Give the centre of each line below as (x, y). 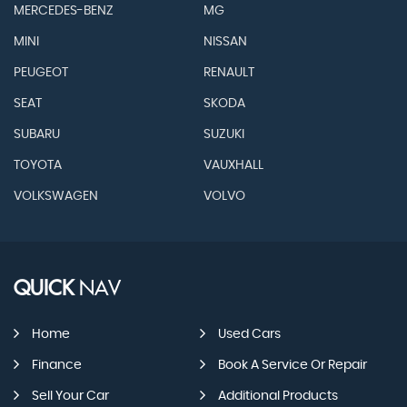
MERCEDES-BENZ (64, 11)
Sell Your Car (70, 397)
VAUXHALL (233, 166)
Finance (57, 366)
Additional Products (278, 397)
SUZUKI (223, 135)
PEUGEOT (41, 73)
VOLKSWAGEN (56, 197)
